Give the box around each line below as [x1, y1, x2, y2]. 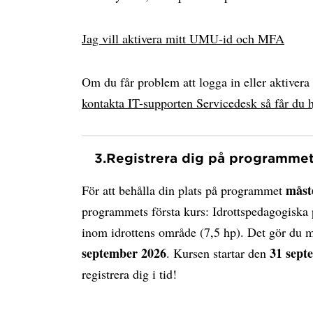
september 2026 [82, 244, 166, 262]
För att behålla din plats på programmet [82, 182, 286, 198]
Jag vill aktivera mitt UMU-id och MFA [82, 30, 284, 47]
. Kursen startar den [166, 245, 266, 261]
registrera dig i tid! [82, 265, 177, 282]
